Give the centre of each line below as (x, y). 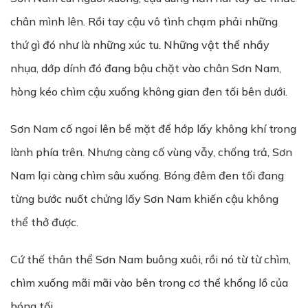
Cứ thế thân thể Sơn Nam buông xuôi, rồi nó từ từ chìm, (151, 259)
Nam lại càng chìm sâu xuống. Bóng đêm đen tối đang (147, 175)
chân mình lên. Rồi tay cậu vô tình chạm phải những (144, 21)
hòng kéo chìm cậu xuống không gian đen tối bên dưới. (149, 91)
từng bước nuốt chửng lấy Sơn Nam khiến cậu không (144, 199)
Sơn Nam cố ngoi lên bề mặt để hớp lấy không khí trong (153, 129)
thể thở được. (44, 222)
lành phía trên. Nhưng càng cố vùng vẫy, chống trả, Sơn (151, 152)
